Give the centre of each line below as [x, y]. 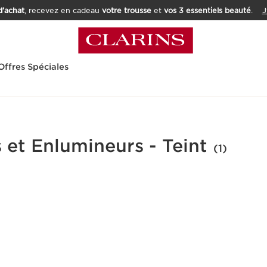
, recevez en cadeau [63, 11]
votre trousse [126, 11]
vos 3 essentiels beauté [207, 11]
